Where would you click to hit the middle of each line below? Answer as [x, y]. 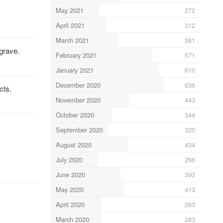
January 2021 [74, 70]
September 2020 [79, 129]
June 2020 [70, 174]
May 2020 [69, 189]
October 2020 [75, 114]
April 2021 [70, 25]
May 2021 [69, 10]
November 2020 [78, 100]
